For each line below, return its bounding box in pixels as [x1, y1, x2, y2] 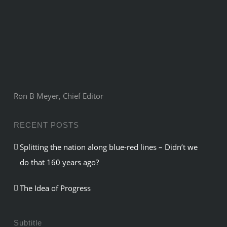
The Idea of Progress [20, 182, 91, 193]
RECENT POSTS [14, 120, 80, 129]
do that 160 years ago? [20, 157, 99, 167]
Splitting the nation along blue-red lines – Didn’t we [20, 141, 198, 152]
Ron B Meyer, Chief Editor [14, 90, 104, 101]
